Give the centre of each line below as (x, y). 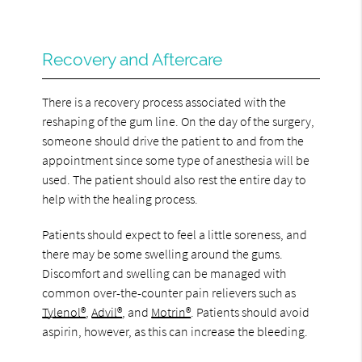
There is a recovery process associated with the (164, 101)
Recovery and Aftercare (133, 59)
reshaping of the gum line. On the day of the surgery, (179, 121)
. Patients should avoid (250, 311)
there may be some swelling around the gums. (163, 253)
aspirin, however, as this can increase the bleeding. (175, 331)
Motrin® (171, 311)
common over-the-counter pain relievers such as (169, 292)
